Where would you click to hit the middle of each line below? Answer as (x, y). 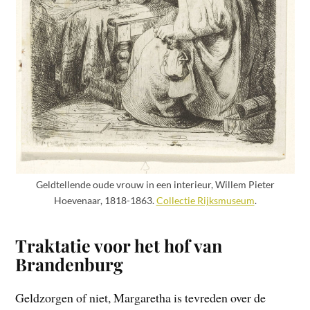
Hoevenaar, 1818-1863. (105, 200)
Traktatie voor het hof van (119, 245)
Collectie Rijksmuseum (205, 200)
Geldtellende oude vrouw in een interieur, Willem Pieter (155, 184)
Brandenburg (70, 264)
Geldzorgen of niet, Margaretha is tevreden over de (141, 297)
